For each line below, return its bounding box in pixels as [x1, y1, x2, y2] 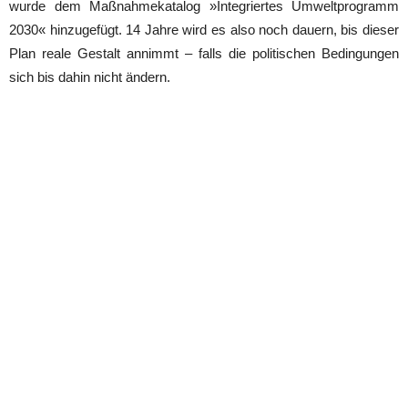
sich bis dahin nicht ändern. [9, 68, 170, 85]
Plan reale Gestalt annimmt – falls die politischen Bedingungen [9, 45, 399, 61]
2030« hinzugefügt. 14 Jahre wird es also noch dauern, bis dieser [9, 21, 399, 37]
